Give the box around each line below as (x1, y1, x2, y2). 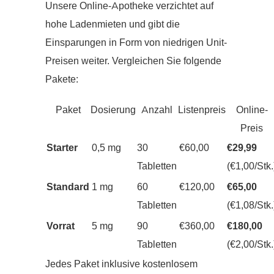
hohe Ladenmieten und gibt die (45, 18, 180, 32)
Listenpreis (178, 103, 226, 117)
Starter (46, 141, 78, 155)
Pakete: (45, 73, 78, 87)
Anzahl (141, 103, 172, 117)
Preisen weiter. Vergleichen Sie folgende (45, 54, 221, 68)
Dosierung (91, 103, 136, 117)
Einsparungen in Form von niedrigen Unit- (45, 36, 227, 50)
